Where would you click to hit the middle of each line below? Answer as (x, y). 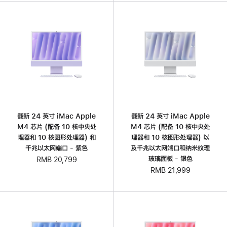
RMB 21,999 (170, 171)
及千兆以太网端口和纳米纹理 (170, 148)
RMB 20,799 (56, 159)
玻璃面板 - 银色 (170, 159)
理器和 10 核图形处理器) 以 (170, 138)
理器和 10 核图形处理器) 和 (56, 137)
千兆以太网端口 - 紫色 (56, 148)
